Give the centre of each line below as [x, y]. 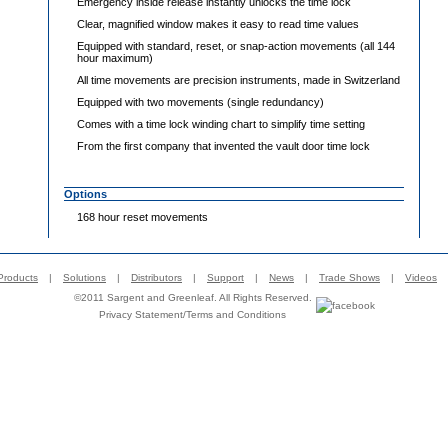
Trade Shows [349, 277]
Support [225, 277]
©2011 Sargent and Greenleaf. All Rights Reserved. [192, 297]
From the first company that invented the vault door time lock [223, 146]
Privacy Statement [141, 314]
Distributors [156, 277]
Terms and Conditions [236, 314]
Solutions [84, 277]
